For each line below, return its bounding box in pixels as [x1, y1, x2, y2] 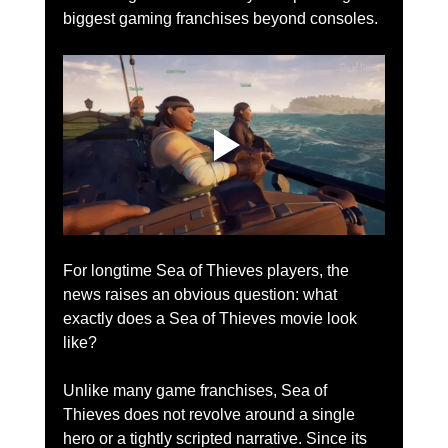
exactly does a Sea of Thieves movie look [62, 310, 361, 328]
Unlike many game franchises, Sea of [62, 382, 331, 400]
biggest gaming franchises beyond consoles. [62, 10, 378, 28]
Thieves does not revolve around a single [62, 406, 359, 424]
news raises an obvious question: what [62, 286, 341, 304]
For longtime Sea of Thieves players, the [62, 262, 353, 280]
